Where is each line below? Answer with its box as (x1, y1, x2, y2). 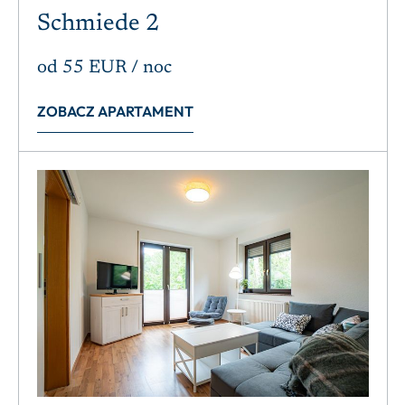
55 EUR (62, 58, 127, 77)
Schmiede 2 (37, 12, 159, 36)
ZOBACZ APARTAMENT (37, 101, 193, 120)
